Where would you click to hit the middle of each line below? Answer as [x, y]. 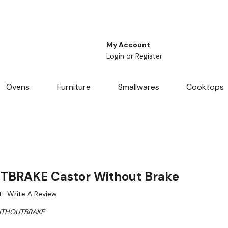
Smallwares [138, 87]
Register [149, 56]
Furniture [74, 87]
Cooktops [205, 87]
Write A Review [32, 194]
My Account [128, 45]
